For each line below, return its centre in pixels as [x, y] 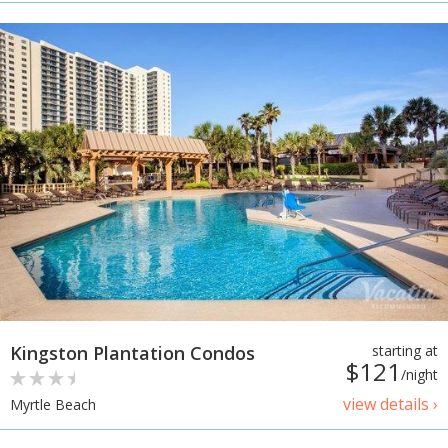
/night [419, 375]
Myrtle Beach [53, 405]
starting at [405, 351]
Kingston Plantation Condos [132, 353]
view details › [390, 404]
